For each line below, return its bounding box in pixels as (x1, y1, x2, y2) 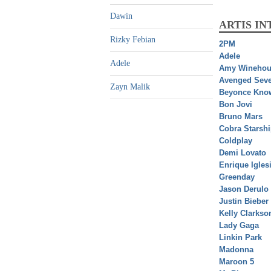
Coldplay (219, 136, 252, 146)
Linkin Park (219, 233, 262, 243)
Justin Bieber (219, 197, 269, 206)
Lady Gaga (219, 221, 259, 230)
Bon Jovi (219, 100, 252, 109)
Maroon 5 (219, 257, 254, 267)
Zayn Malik (110, 82, 150, 92)
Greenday (219, 172, 255, 182)
